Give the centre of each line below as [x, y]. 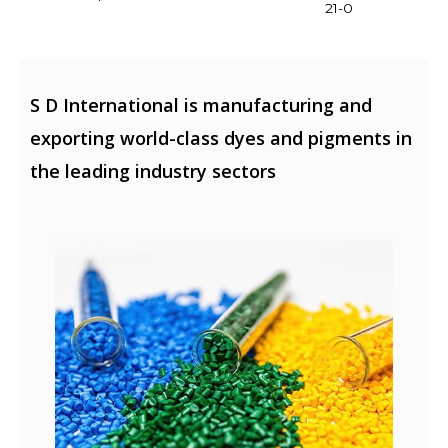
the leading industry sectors [153, 170]
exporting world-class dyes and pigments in [221, 137]
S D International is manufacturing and [201, 104]
